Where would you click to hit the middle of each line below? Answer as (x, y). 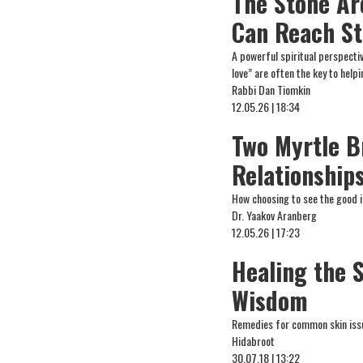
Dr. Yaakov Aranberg (275, 215)
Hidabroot (254, 341)
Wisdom (270, 300)
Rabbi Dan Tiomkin (271, 90)
